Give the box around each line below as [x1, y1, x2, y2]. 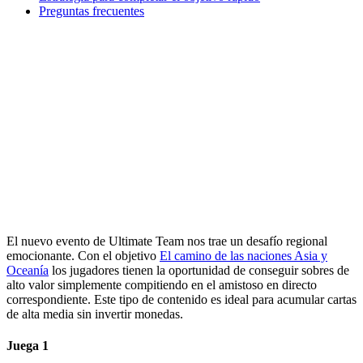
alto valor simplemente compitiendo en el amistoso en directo [6, 277, 317, 292]
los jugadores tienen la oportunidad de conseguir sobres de [49, 263, 349, 277]
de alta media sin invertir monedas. [6, 306, 183, 321]
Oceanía [6, 263, 49, 277]
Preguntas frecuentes [39, 3, 144, 18]
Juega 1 [6, 338, 49, 352]
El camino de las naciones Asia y [160, 248, 327, 263]
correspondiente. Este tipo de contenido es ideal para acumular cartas [6, 292, 357, 306]
